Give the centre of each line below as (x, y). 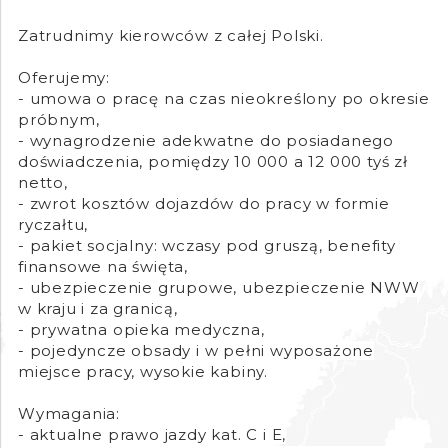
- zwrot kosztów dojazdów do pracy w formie (204, 204)
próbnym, (59, 120)
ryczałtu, (53, 225)
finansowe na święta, (103, 267)
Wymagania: (69, 414)
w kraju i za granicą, (98, 309)
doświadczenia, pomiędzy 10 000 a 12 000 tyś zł (213, 162)
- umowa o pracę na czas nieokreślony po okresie (224, 99)
